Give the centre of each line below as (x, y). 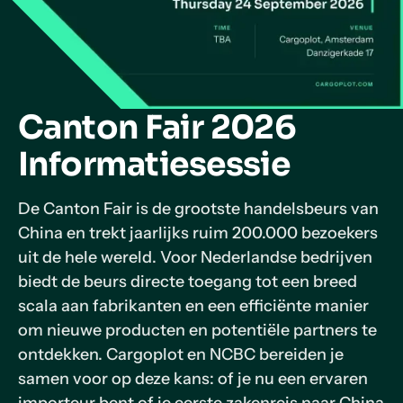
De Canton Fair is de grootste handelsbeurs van (198, 209)
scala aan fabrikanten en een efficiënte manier (193, 306)
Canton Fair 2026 (157, 127)
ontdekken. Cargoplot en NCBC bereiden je (181, 354)
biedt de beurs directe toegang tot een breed (188, 282)
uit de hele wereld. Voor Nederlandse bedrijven (195, 257)
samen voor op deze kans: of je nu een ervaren (193, 379)
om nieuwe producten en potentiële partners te (197, 330)
